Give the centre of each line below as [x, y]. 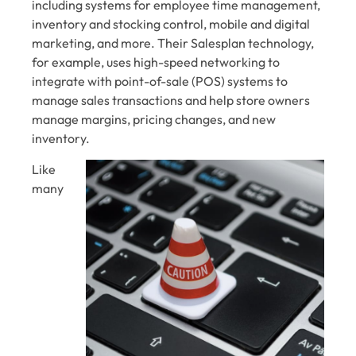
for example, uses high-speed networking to [156, 62]
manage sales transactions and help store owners [171, 101]
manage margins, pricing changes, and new [154, 120]
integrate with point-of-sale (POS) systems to [160, 81]
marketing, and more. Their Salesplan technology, [173, 43]
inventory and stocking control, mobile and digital [171, 24]
